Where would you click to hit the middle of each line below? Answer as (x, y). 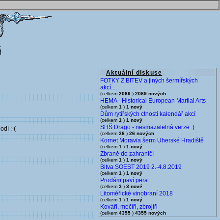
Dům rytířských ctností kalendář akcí (148, 114)
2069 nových (151, 94)
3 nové (134, 186)
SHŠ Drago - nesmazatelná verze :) (147, 127)
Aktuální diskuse (134, 73)
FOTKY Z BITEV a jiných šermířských (149, 81)
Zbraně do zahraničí (127, 154)
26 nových (142, 133)
